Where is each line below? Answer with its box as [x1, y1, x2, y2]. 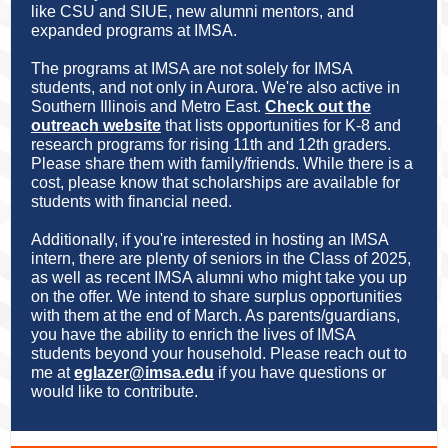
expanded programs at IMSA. [31, 22, 241, 39]
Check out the [265, 98, 371, 115]
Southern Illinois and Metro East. [31, 98, 265, 115]
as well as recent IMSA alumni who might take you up [31, 269, 407, 286]
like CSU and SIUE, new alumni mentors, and [31, 3, 354, 20]
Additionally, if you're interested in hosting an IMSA [31, 231, 388, 248]
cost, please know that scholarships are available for [31, 174, 400, 191]
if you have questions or [214, 364, 386, 381]
